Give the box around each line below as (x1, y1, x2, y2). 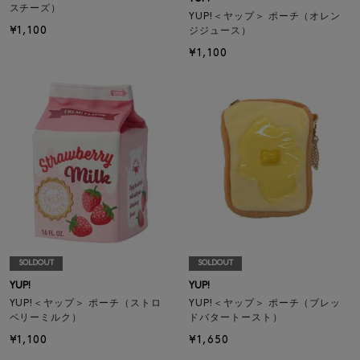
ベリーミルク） (9, 313, 83, 323)
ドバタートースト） (189, 313, 283, 323)
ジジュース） (189, 27, 252, 37)
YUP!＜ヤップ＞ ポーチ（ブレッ (189, 298, 342, 309)
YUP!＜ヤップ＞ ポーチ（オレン (189, 12, 342, 22)
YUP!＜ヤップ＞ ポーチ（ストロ (9, 298, 162, 309)
